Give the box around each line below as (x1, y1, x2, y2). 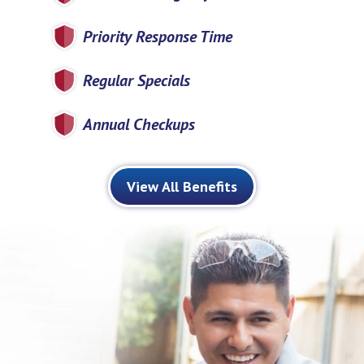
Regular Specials (82, 70, 190, 92)
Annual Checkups (82, 114, 195, 136)
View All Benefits (127, 177, 237, 197)
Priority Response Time (82, 26, 232, 48)
